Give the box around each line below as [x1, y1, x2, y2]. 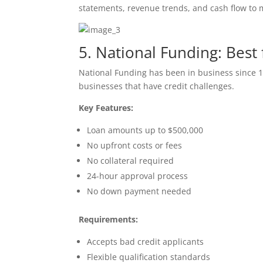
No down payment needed [87, 185, 192, 197]
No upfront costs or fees [87, 139, 183, 151]
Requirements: [79, 213, 139, 225]
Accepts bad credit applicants [87, 235, 204, 247]
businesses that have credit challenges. [79, 80, 235, 92]
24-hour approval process [87, 170, 188, 181]
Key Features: [79, 102, 134, 113]
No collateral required [87, 154, 174, 166]
